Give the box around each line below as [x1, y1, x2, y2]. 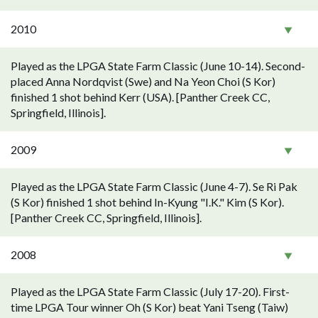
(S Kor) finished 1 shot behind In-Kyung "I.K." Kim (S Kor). [11, 195, 284, 209]
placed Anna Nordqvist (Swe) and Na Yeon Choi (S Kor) [11, 75, 275, 88]
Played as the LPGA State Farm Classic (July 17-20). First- [11, 285, 290, 298]
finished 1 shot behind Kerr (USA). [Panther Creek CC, [11, 90, 270, 104]
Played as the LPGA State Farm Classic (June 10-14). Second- [11, 59, 305, 72]
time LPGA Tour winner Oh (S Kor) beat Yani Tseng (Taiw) [11, 300, 288, 314]
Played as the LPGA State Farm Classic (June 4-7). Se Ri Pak [11, 180, 297, 193]
